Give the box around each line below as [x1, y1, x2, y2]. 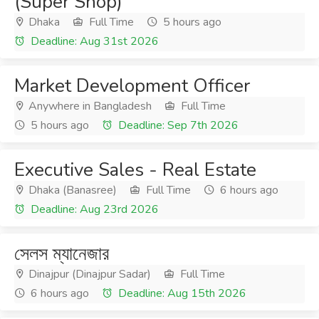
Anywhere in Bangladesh [26, 98, 152, 114]
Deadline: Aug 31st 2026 [28, 33, 159, 49]
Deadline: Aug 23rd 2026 [28, 202, 159, 217]
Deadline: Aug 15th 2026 [115, 286, 246, 301]
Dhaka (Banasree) [26, 182, 117, 198]
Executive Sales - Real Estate [14, 157, 256, 182]
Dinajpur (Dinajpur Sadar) [26, 266, 151, 282]
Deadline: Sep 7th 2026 [115, 117, 239, 133]
